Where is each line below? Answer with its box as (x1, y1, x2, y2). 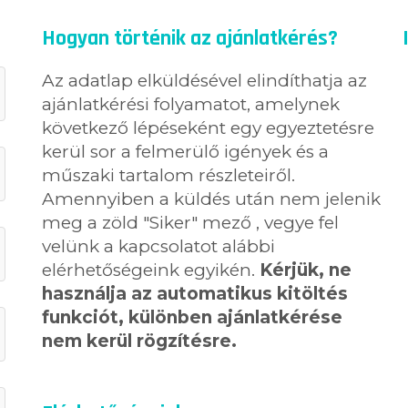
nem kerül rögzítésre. (41, 330, 237, 352)
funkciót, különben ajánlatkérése (41, 306, 342, 328)
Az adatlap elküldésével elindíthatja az (41, 69, 367, 91)
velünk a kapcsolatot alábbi (41, 235, 275, 257)
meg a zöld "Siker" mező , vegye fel (41, 211, 339, 233)
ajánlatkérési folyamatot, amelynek (41, 93, 340, 115)
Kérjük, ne (259, 259, 352, 280)
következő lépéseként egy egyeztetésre (41, 117, 374, 138)
